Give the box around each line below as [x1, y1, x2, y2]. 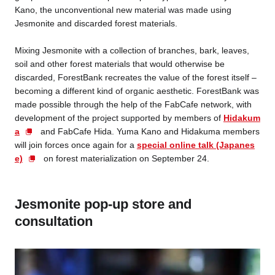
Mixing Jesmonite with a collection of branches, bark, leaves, [14, 45, 249, 56]
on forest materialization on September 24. [41, 153, 209, 164]
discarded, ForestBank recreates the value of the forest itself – [14, 72, 257, 83]
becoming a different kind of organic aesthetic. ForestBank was [14, 86, 259, 96]
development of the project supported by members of [14, 113, 223, 123]
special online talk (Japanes [136, 140, 255, 150]
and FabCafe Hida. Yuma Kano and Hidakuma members [37, 126, 260, 137]
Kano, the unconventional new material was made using [14, 4, 231, 15]
